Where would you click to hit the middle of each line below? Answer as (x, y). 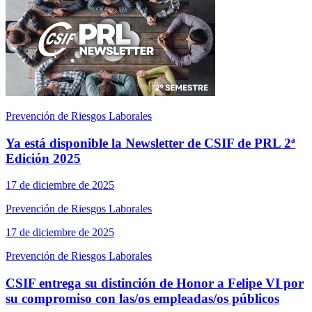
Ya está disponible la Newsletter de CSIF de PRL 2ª (150, 143)
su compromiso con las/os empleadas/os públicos (142, 299)
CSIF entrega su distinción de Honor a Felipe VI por (155, 283)
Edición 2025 (43, 158)
